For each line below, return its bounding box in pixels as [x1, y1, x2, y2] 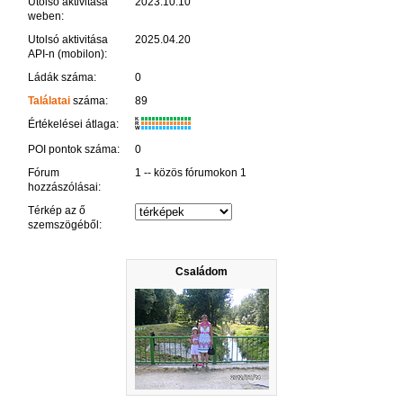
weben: [27, 9, 64, 22]
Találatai [27, 94, 70, 107]
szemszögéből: [27, 218, 102, 231]
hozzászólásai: [27, 180, 101, 193]
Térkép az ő [27, 203, 85, 217]
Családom [175, 264, 228, 278]
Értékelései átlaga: [27, 117, 119, 130]
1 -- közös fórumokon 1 [134, 166, 246, 179]
